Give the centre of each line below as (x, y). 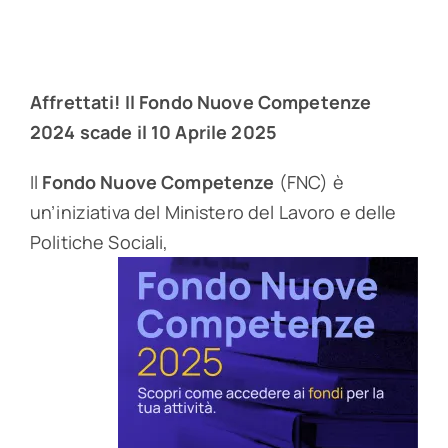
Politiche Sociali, (99, 242)
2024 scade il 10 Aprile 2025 (153, 132)
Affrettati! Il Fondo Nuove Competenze (200, 102)
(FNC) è (309, 182)
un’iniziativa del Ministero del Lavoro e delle (213, 212)
